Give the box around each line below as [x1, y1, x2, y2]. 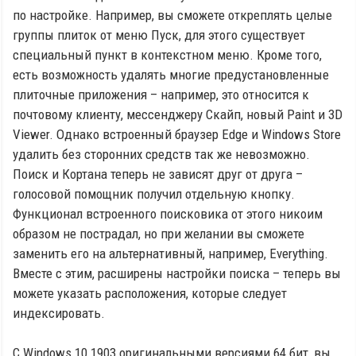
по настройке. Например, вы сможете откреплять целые [13, 6, 332, 23]
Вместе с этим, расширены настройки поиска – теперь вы [13, 265, 341, 281]
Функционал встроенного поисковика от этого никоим [13, 205, 323, 222]
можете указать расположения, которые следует [13, 284, 287, 301]
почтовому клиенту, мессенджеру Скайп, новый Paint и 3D [13, 106, 342, 122]
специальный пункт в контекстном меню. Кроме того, [13, 46, 322, 63]
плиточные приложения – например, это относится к [13, 86, 309, 103]
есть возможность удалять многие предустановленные [13, 66, 329, 83]
